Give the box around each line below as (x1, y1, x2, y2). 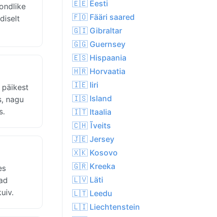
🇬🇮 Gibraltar (72, 26, 122, 36)
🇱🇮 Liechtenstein (72, 202, 140, 212)
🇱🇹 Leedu (72, 188, 112, 199)
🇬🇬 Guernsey (72, 39, 125, 49)
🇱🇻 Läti (72, 175, 103, 185)
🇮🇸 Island (72, 93, 112, 104)
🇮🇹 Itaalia (72, 107, 111, 117)
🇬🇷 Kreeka (72, 161, 115, 171)
